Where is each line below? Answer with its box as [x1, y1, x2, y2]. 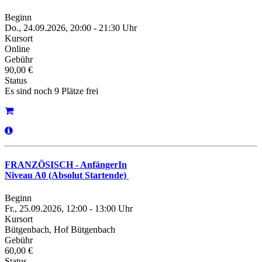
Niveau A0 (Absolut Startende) [5, 170, 129, 180]
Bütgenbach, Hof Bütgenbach [5, 224, 115, 235]
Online [5, 44, 30, 54]
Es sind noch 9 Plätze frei [5, 86, 98, 96]
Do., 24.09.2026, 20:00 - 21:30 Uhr [5, 23, 137, 33]
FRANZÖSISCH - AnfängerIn [5, 159, 127, 170]
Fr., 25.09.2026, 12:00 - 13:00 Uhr [5, 203, 133, 213]
